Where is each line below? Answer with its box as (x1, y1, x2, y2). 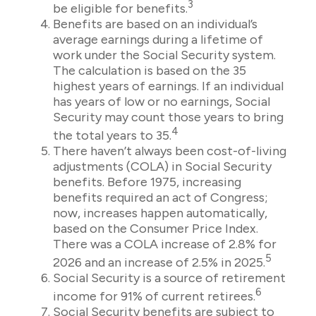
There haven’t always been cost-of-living (53, 143, 286, 159)
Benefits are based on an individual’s (53, 16, 257, 32)
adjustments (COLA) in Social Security (53, 159, 272, 174)
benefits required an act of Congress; (53, 190, 268, 205)
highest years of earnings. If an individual (53, 78, 284, 94)
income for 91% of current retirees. (53, 288, 255, 304)
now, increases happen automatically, (53, 205, 267, 221)
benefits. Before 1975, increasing (53, 174, 241, 190)
